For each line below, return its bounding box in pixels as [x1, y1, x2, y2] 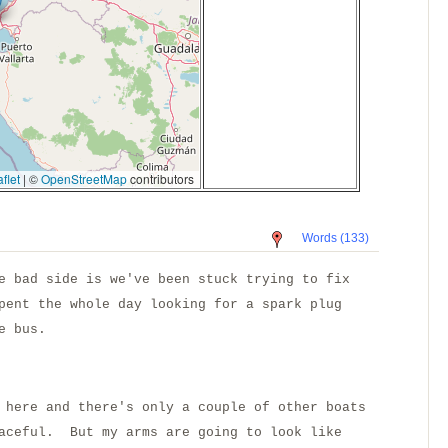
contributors [127, 170, 194, 187]
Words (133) [302, 231, 369, 245]
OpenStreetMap [41, 170, 127, 187]
